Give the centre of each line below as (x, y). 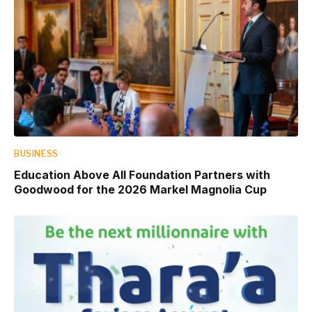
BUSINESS (36, 153)
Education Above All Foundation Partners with (142, 174)
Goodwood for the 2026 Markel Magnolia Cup (140, 189)
